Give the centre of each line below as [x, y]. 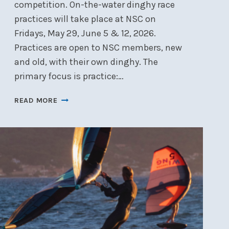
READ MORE [36, 101]
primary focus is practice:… [69, 76]
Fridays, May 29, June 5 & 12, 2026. [85, 33]
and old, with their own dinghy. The [86, 62]
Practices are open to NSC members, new [98, 48]
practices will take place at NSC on [85, 19]
